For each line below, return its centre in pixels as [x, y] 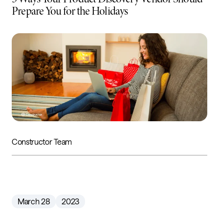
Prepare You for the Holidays [70, 11]
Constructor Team [42, 141]
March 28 [34, 201]
